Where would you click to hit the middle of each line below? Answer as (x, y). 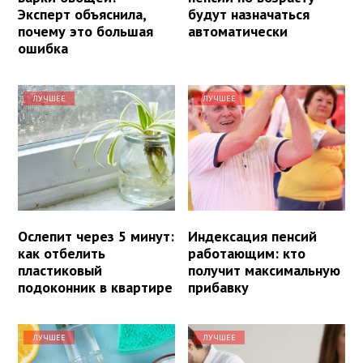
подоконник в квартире (95, 287)
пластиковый (60, 270)
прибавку (219, 287)
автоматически (238, 31)
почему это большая (85, 31)
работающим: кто (247, 253)
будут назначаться (249, 14)
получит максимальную (265, 270)
